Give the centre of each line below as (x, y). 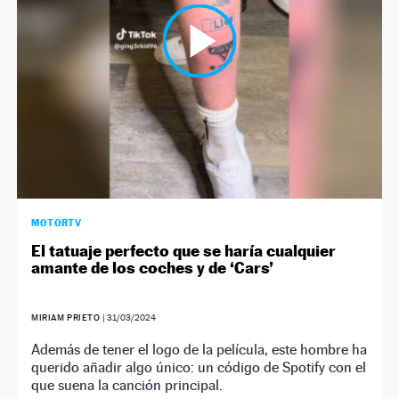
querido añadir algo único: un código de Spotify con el (199, 367)
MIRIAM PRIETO (66, 317)
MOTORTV (57, 222)
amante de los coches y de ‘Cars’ (153, 267)
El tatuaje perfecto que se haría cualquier (184, 250)
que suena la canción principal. (127, 385)
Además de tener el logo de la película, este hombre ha (199, 349)
